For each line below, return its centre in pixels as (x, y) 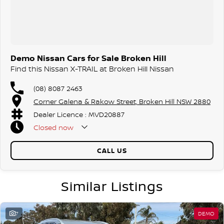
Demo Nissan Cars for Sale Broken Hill (88, 58)
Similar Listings (112, 186)
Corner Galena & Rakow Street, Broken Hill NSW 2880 (122, 101)
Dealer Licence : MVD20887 (79, 114)
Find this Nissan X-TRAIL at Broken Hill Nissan (92, 69)
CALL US (112, 150)
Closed (45, 127)
